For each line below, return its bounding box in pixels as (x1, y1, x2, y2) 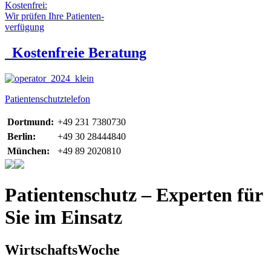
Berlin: (7, 131, 36, 142)
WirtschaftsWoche (5, 241, 120, 258)
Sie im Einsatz (5, 206, 122, 229)
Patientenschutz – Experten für (5, 184, 263, 206)
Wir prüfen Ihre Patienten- (5, 11, 104, 21)
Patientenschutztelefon (5, 93, 90, 104)
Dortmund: (7, 116, 54, 127)
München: (7, 145, 50, 156)
